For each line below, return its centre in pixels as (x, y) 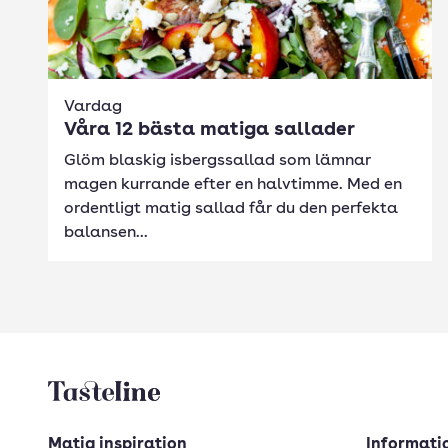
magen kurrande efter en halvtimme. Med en (233, 185)
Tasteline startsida (120, 392)
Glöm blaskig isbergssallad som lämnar (217, 161)
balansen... (106, 233)
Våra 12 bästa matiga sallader (209, 130)
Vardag (93, 107)
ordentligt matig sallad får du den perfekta (231, 209)
